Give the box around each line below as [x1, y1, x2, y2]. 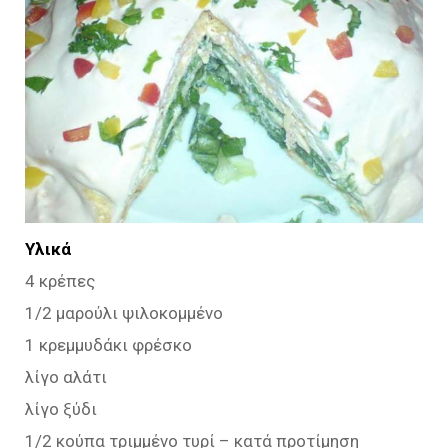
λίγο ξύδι [25, 399, 97, 420]
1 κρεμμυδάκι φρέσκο [25, 335, 192, 356]
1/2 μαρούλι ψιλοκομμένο [25, 303, 223, 324]
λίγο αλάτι [25, 367, 107, 388]
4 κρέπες [25, 271, 95, 292]
